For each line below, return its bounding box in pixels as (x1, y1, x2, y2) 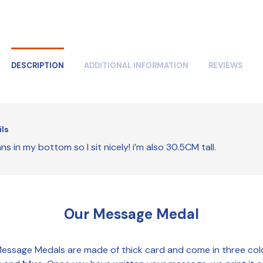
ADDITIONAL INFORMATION (84, 60, 188, 70)
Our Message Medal (64, 204, 199, 223)
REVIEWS (208, 60, 243, 70)
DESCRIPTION (11, 60, 64, 70)
